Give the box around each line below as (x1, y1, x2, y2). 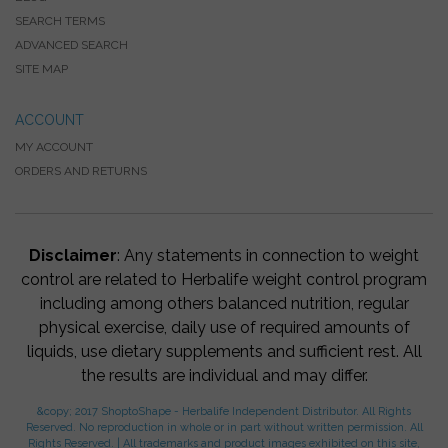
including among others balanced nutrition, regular (39, 294, 409, 313)
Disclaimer (29, 246, 117, 265)
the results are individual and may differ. (80, 366, 368, 385)
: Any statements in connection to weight (117, 246, 419, 265)
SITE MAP (15, 62, 68, 76)
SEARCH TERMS (15, 14, 105, 28)
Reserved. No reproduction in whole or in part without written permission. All (25, 421, 423, 434)
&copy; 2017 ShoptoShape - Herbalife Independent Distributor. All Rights (37, 405, 411, 418)
